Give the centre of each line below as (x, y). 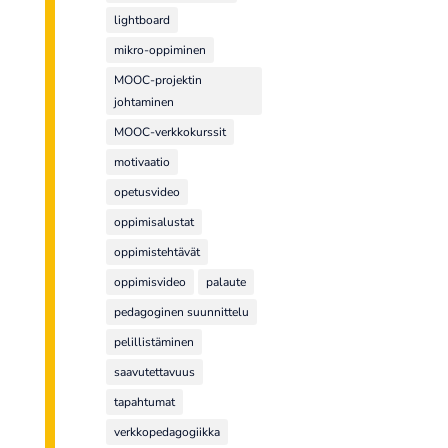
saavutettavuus (155, 372)
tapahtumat (145, 402)
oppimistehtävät (157, 252)
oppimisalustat (154, 222)
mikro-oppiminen (160, 50)
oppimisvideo (150, 282)
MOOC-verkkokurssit (170, 132)
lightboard (142, 20)
